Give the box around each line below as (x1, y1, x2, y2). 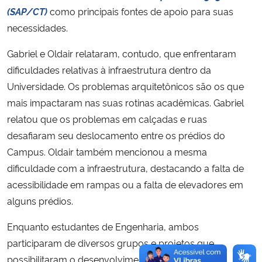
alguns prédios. (7, 194, 73, 207)
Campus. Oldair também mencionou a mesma (7, 144, 207, 158)
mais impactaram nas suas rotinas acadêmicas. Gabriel (7, 95, 244, 109)
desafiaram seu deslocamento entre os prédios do (7, 128, 225, 142)
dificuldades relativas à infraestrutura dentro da (7, 63, 211, 76)
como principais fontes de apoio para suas (47, 4, 233, 18)
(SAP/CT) (7, 4, 47, 18)
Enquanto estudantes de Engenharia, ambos (7, 219, 199, 233)
